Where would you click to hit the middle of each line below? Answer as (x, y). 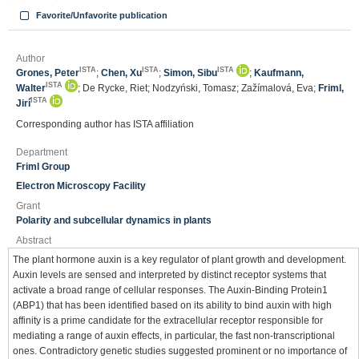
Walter (31, 88)
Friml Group (43, 166)
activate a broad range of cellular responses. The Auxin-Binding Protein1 (170, 290)
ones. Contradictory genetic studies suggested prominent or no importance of (180, 351)
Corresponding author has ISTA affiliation (105, 124)
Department (42, 152)
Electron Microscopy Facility (81, 186)
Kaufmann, (279, 73)
